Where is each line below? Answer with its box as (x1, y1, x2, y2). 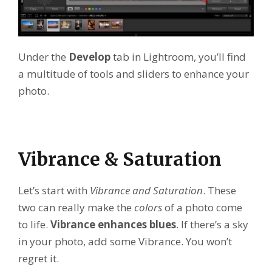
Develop (69, 50, 110, 64)
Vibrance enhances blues (50, 217, 176, 232)
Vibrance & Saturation (18, 148, 222, 171)
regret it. (18, 251, 59, 266)
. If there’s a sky (176, 217, 248, 232)
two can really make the (18, 200, 134, 215)
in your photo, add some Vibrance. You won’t (18, 234, 232, 249)
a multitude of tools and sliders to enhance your (18, 67, 249, 81)
